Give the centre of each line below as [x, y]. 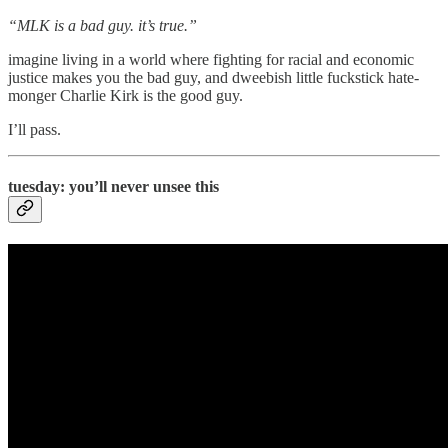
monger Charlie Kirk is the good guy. [125, 95]
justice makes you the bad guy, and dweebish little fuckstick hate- [213, 77]
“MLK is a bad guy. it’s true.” [102, 25]
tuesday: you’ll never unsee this [113, 186]
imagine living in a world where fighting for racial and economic [211, 59]
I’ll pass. [34, 129]
